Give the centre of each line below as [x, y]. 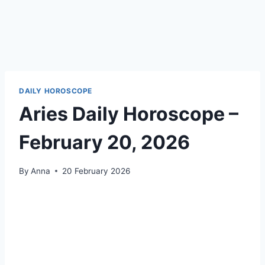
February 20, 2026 [104, 142]
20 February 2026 [96, 171]
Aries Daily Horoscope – [129, 114]
